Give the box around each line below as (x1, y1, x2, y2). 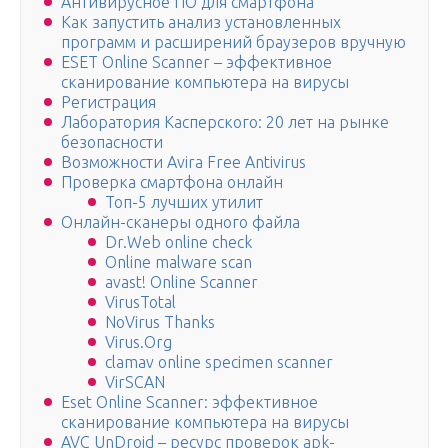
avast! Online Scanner (105, 273, 258, 292)
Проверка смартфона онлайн (61, 173, 283, 192)
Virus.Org (105, 333, 172, 352)
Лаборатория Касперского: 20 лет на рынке (61, 113, 389, 132)
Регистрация (61, 93, 156, 112)
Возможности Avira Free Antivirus (61, 153, 306, 172)
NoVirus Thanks (105, 313, 215, 332)
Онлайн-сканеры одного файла (61, 213, 300, 232)
